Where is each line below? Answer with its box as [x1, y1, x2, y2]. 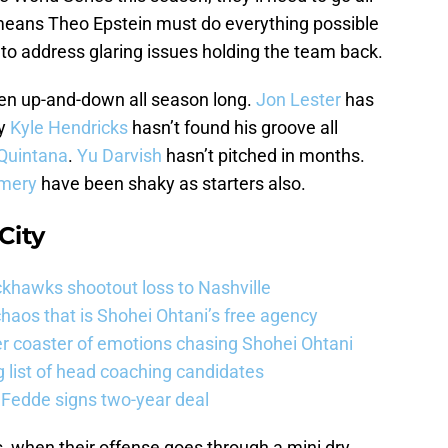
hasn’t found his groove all [128, 117, 338, 139]
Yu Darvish [77, 145, 162, 167]
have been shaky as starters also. [37, 173, 306, 195]
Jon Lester [256, 89, 341, 111]
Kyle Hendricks [10, 117, 128, 139]
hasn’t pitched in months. [162, 145, 365, 167]
